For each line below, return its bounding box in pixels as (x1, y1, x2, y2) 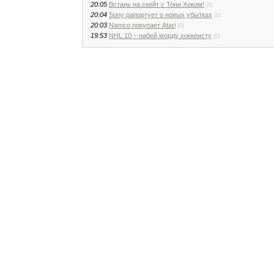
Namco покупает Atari (109, 21, 176, 29)
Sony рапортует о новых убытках (109, 10, 212, 18)
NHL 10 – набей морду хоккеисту (109, 31, 212, 39)
